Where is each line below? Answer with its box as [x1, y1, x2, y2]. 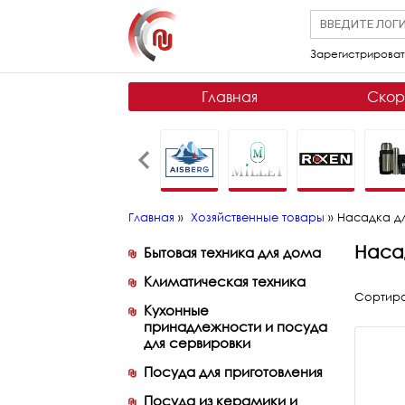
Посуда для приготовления [144, 363, 323, 380]
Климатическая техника [144, 273, 306, 289]
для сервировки [144, 334, 250, 351]
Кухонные [144, 302, 209, 318]
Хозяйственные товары [191, 210, 325, 224]
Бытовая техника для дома [144, 244, 321, 260]
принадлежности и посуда [144, 318, 327, 334]
